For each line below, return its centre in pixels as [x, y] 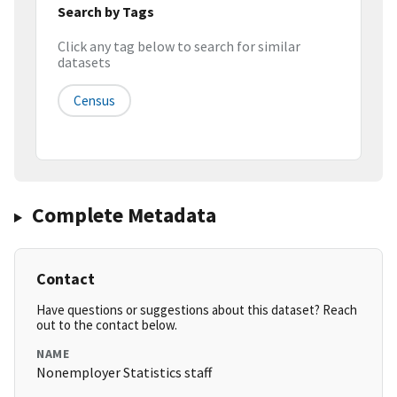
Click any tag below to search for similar [179, 47]
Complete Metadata [124, 215]
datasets [84, 62]
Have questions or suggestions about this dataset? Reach [197, 310]
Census [94, 101]
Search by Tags [106, 11]
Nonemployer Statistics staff [124, 373]
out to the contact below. [107, 325]
